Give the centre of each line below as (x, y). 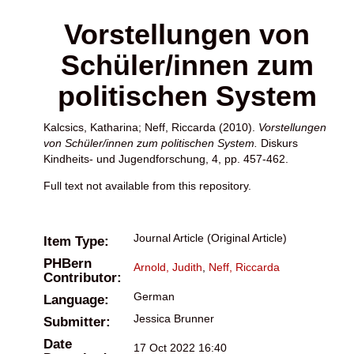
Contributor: (83, 277)
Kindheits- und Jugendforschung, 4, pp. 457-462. (166, 158)
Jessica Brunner (174, 318)
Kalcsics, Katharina (91, 127)
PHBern (68, 263)
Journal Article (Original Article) (210, 237)
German (154, 296)
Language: (76, 299)
